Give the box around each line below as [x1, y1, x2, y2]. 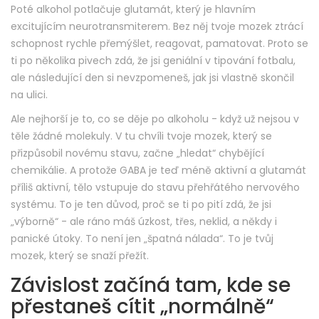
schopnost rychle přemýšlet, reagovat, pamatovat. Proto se [11, 36, 308, 51]
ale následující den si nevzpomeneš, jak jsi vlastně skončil [11, 70, 294, 85]
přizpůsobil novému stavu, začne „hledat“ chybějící [11, 146, 264, 161]
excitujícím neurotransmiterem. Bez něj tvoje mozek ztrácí [11, 19, 303, 34]
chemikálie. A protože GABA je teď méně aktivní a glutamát [11, 163, 306, 178]
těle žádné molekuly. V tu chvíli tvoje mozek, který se [11, 129, 272, 144]
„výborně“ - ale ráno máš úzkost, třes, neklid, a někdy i [11, 214, 277, 229]
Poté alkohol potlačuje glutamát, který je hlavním [11, 2, 256, 17]
